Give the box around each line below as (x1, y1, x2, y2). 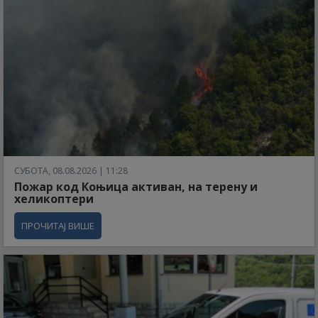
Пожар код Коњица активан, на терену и (14, 178, 258, 194)
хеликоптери (14, 190, 94, 207)
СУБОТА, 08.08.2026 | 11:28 (14, 164, 128, 177)
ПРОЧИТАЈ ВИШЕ (21, 219, 94, 232)
